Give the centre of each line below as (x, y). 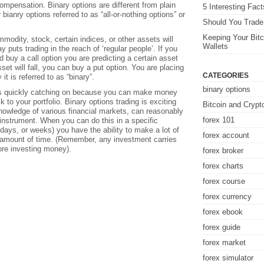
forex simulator (228, 258)
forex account (226, 135)
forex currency (227, 197)
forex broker (223, 151)
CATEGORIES (226, 75)
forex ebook (223, 212)
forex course (224, 181)
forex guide (222, 227)
